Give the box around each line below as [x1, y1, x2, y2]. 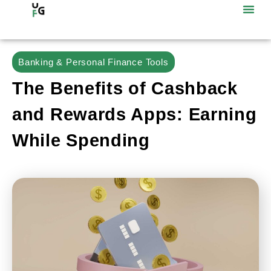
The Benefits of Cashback [12, 79, 238, 98]
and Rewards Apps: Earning [12, 105, 257, 124]
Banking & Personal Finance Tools [18, 57, 169, 67]
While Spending [12, 131, 150, 150]
